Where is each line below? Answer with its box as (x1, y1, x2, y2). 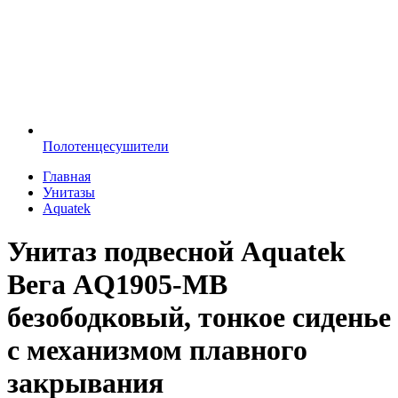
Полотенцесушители (43, 139, 169, 154)
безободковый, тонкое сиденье (7, 301, 391, 334)
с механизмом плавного (7, 334, 307, 367)
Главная (43, 169, 91, 184)
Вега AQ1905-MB (7, 268, 227, 301)
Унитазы (43, 185, 95, 200)
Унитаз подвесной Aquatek (7, 235, 346, 268)
